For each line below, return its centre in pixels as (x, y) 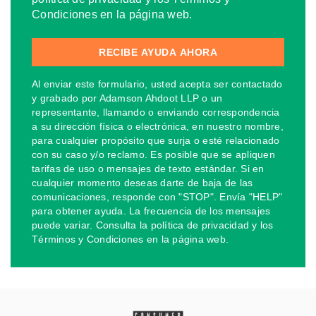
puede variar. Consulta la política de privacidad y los (153, 225)
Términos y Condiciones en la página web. (130, 239)
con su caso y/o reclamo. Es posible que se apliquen (153, 155)
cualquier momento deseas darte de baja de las (142, 183)
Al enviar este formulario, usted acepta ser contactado (157, 84)
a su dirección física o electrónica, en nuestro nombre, (158, 127)
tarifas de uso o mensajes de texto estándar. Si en (148, 169)
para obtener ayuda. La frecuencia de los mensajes (151, 211)
